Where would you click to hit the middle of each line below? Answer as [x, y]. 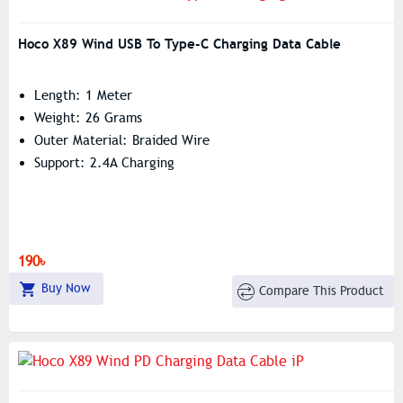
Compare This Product [322, 291]
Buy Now [65, 288]
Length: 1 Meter [83, 95]
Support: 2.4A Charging [104, 163]
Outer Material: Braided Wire [122, 140]
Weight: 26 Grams [88, 118]
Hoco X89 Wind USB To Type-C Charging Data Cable [179, 44]
